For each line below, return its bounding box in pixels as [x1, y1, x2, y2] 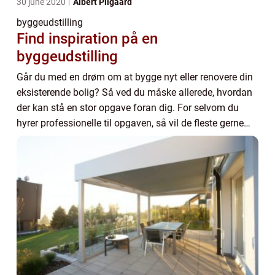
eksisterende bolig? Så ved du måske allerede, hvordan [17, 87, 252, 98]
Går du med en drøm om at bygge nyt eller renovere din [17, 71, 253, 83]
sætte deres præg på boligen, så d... [17, 133, 170, 144]
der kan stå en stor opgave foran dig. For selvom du [17, 102, 239, 114]
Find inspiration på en [17, 30, 158, 47]
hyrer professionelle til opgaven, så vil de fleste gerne [17, 117, 244, 129]
